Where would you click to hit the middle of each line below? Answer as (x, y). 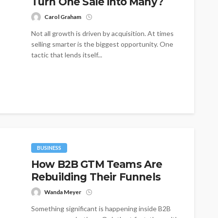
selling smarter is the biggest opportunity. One (102, 44)
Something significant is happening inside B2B (101, 209)
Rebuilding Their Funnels (96, 177)
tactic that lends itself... (67, 55)
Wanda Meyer (63, 192)
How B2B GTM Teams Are (97, 164)
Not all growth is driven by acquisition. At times (102, 34)
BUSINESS (49, 148)
